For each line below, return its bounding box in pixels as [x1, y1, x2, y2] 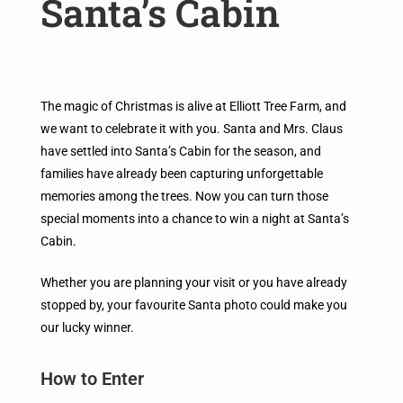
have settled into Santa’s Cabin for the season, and [40, 143, 321, 158]
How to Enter [40, 367, 144, 390]
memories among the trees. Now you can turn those [40, 188, 328, 203]
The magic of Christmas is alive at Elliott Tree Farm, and [40, 98, 346, 113]
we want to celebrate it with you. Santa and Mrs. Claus [40, 121, 343, 136]
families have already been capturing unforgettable [40, 166, 323, 181]
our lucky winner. [40, 319, 134, 335]
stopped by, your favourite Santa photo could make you [40, 297, 347, 312]
